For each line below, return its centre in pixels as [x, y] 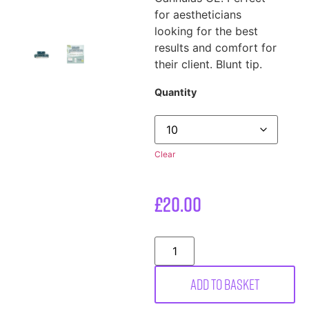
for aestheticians [198, 14]
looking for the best [206, 31]
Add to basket [225, 284]
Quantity [176, 92]
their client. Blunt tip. [208, 64]
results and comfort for [216, 48]
